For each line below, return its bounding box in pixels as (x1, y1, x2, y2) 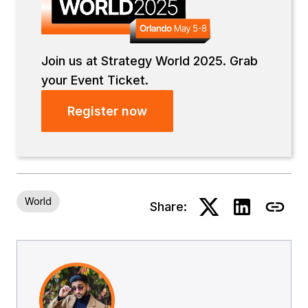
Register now (67, 103, 147, 118)
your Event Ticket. (41, 72, 148, 87)
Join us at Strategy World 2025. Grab (41, 53, 258, 68)
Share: (150, 199, 187, 214)
